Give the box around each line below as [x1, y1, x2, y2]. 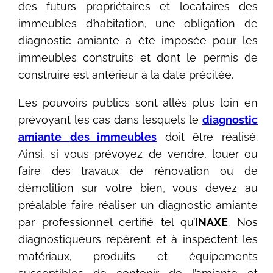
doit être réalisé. [157, 130, 258, 143]
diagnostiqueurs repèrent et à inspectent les [18, 232, 258, 246]
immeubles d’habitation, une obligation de [18, 16, 258, 30]
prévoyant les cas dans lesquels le [18, 113, 202, 126]
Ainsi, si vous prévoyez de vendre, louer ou [18, 147, 258, 160]
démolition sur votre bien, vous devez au [18, 181, 258, 194]
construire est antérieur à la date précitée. [18, 68, 234, 81]
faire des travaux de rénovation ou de [18, 164, 258, 177]
